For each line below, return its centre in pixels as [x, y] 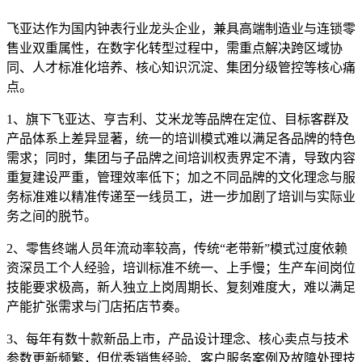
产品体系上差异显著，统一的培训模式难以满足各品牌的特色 [181, 138]
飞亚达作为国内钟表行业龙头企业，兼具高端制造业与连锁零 [181, 28]
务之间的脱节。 [52, 216]
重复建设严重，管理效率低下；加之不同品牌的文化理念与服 [181, 177]
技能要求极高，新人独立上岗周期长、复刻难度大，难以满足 [181, 287]
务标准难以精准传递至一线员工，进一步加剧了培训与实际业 [181, 196]
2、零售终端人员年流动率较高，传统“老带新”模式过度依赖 [177, 248]
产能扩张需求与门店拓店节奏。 [97, 306]
